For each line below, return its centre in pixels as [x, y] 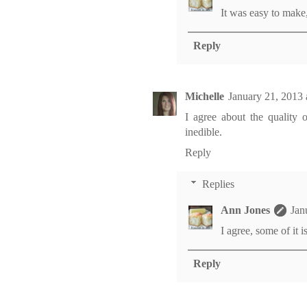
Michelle [205, 97]
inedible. [204, 132]
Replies [218, 184]
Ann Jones [245, 210]
